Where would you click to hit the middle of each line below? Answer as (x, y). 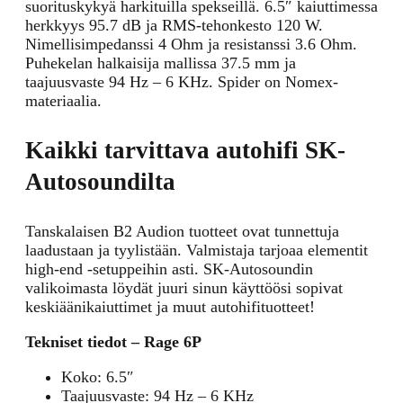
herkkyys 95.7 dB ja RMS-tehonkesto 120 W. (174, 26)
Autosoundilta (100, 182)
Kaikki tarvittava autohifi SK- (185, 151)
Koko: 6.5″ (98, 377)
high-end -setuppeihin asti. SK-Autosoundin (169, 269)
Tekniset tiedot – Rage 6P (113, 342)
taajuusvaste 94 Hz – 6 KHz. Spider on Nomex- (182, 82)
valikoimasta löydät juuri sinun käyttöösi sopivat (184, 288)
